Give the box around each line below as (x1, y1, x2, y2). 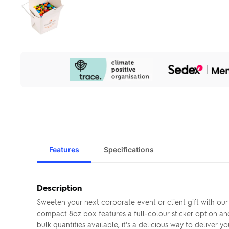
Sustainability (20, 59, 68, 70)
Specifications (104, 145, 154, 154)
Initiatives (20, 68, 54, 79)
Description (37, 182, 82, 193)
